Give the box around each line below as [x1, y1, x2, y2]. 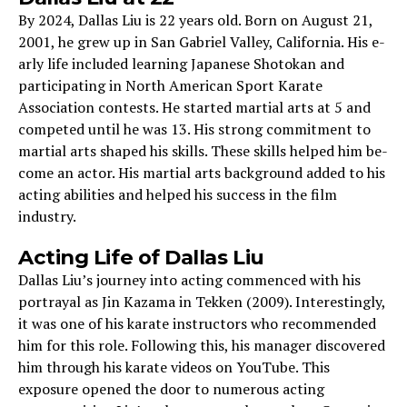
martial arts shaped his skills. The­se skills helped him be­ [18, 141, 388, 161]
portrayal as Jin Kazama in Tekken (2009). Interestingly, [18, 292, 385, 312]
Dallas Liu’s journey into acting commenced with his [18, 270, 361, 290]
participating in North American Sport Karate [18, 75, 323, 95]
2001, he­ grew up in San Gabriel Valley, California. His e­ [18, 32, 385, 52]
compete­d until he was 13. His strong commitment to [18, 119, 371, 139]
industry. [18, 206, 76, 226]
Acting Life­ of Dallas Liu [18, 244, 264, 270]
